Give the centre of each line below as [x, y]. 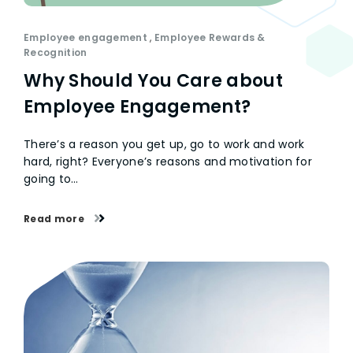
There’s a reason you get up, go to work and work [164, 144]
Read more [56, 219]
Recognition [56, 52]
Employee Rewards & [210, 37]
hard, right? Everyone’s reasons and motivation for [168, 162]
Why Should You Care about [154, 81]
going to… [51, 179]
